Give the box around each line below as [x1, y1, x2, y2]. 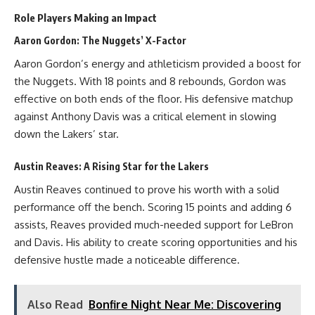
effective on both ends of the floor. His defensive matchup [14, 92, 293, 105]
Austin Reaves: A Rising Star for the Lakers [14, 160, 209, 172]
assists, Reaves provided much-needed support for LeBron [14, 218, 293, 231]
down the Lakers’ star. [14, 127, 119, 141]
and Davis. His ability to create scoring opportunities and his [14, 236, 297, 249]
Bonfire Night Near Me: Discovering [89, 297, 281, 311]
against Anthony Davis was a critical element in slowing [14, 110, 276, 123]
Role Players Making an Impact [14, 11, 157, 24]
